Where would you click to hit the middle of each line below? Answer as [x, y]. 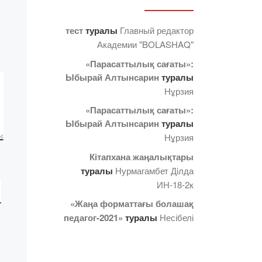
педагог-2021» [93, 218]
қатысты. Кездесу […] [201, 53]
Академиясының [190, 25]
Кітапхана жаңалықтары [142, 156]
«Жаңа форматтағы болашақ [132, 204]
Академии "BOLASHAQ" [145, 44]
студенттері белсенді [199, 39]
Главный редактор [157, 30]
